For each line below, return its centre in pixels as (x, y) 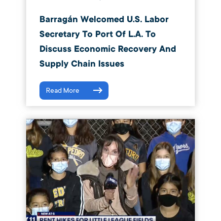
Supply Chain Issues (82, 64)
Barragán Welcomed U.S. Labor (104, 19)
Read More (62, 90)
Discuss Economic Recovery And (108, 49)
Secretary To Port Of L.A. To (97, 34)
